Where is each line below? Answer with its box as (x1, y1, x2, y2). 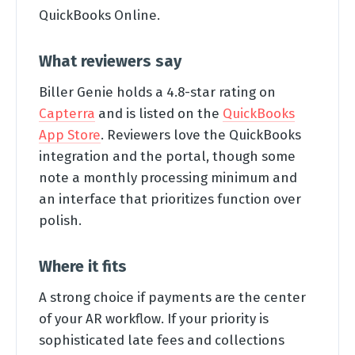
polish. (39, 212, 82, 228)
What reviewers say (39, 51, 181, 71)
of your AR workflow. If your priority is (39, 310, 269, 326)
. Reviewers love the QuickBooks (101, 126, 301, 143)
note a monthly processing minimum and (39, 169, 297, 185)
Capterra (39, 105, 95, 121)
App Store (39, 126, 101, 143)
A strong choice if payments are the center (39, 288, 306, 305)
